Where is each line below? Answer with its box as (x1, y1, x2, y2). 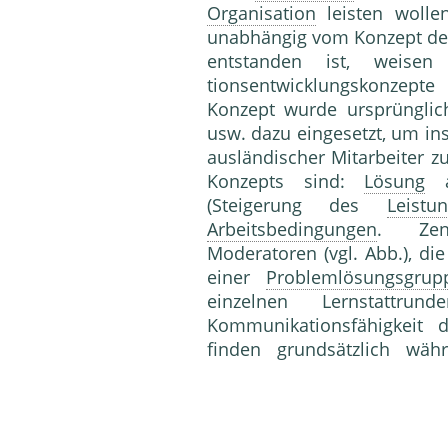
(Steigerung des (207, 193, 387, 218)
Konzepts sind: (207, 169, 365, 194)
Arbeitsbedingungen (207, 217, 377, 242)
